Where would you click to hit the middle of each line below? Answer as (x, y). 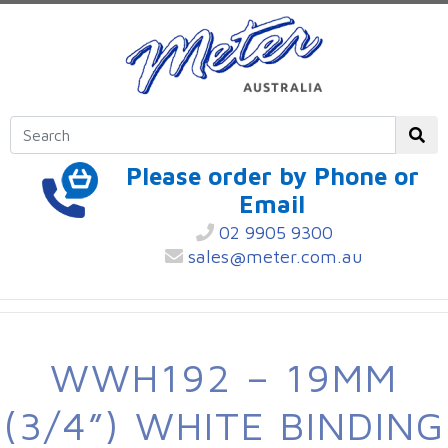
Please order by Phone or (272, 176)
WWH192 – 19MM (224, 377)
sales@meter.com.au (273, 257)
